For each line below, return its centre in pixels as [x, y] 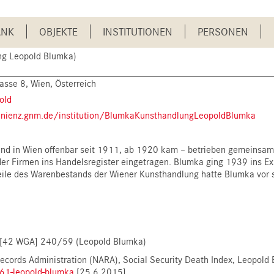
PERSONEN [223, 31]
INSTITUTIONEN [138, 31]
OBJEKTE [58, 31]
